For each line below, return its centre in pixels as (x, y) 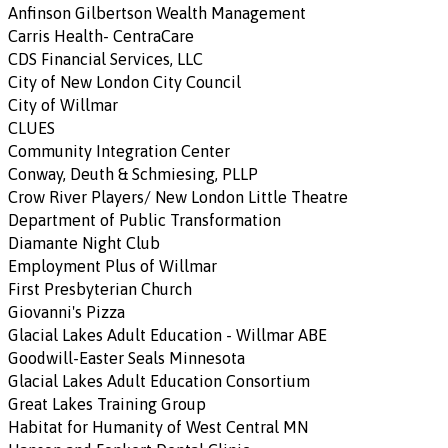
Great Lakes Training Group (107, 404)
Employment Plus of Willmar (112, 266)
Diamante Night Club (84, 243)
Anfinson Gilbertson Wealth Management (157, 13)
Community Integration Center (119, 151)
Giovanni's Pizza (66, 312)
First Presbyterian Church (100, 289)
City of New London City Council (124, 82)
